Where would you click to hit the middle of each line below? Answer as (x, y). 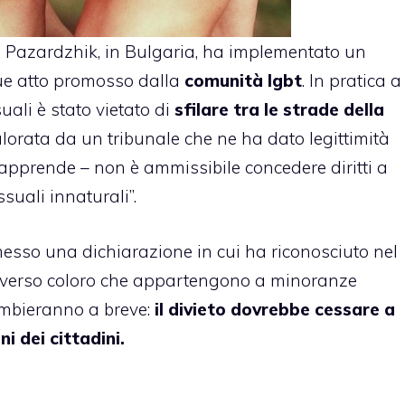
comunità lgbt (243, 81)
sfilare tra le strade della (279, 110)
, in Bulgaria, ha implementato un (232, 52)
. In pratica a (352, 81)
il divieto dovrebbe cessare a (275, 309)
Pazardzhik (52, 52)
